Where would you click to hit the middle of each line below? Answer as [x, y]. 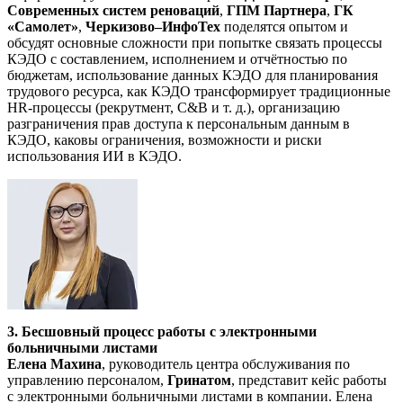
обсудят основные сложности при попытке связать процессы [195, 42]
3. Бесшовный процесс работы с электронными [162, 331]
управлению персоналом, [87, 380]
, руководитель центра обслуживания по [226, 363]
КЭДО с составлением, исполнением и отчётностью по [177, 58]
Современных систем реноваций [113, 10]
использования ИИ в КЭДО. [94, 156]
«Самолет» [43, 26]
